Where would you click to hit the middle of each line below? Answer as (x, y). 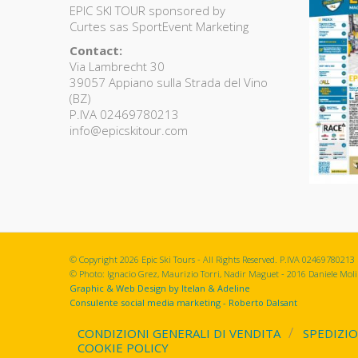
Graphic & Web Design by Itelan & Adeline (160, 288)
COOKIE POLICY (123, 348)
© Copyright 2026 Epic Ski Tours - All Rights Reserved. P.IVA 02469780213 (212, 260)
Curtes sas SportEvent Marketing (159, 26)
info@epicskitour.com (129, 130)
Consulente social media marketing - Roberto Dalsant (183, 303)
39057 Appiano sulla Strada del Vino (169, 82)
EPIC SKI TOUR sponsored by (147, 10)
